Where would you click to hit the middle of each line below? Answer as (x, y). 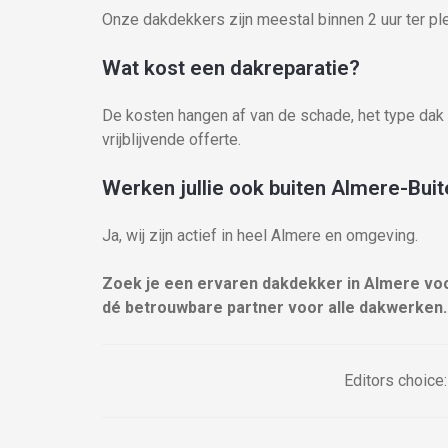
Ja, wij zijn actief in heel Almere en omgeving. (260, 235)
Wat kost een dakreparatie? (231, 68)
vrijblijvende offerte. (171, 139)
